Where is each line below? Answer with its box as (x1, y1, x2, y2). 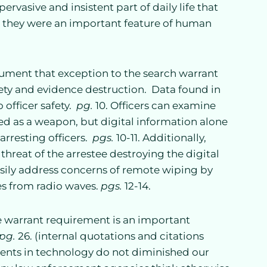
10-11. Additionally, (114, 131, 206, 144)
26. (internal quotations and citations (15, 229, 204, 242)
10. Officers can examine (93, 99, 216, 111)
